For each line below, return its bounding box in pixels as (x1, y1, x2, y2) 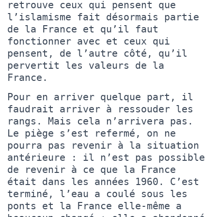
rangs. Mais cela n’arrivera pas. (7, 115, 193, 127)
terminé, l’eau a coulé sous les (7, 187, 187, 200)
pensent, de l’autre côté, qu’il (7, 47, 187, 59)
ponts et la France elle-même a (7, 200, 182, 212)
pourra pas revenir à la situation (7, 139, 199, 151)
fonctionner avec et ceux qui (7, 35, 170, 47)
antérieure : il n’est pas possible (7, 151, 205, 163)
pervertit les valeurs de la (7, 59, 164, 71)
